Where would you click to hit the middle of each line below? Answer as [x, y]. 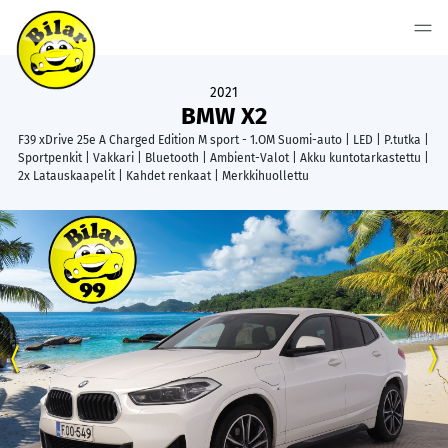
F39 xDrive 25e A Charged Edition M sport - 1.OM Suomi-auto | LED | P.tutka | [223, 140]
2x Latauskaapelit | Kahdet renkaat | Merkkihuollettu [163, 176]
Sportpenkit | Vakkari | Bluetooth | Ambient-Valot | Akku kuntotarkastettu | [223, 158]
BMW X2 [224, 116]
